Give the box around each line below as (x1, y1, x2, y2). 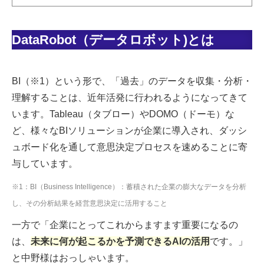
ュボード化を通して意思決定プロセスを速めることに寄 (12, 142, 247, 153)
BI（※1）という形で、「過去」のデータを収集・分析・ (12, 76, 252, 87)
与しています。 (12, 159, 78, 169)
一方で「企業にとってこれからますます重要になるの (12, 220, 238, 230)
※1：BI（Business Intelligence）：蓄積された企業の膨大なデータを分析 (12, 183, 246, 192)
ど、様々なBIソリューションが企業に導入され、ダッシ (12, 126, 247, 136)
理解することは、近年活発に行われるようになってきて (12, 93, 247, 103)
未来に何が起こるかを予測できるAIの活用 (31, 236, 210, 247)
